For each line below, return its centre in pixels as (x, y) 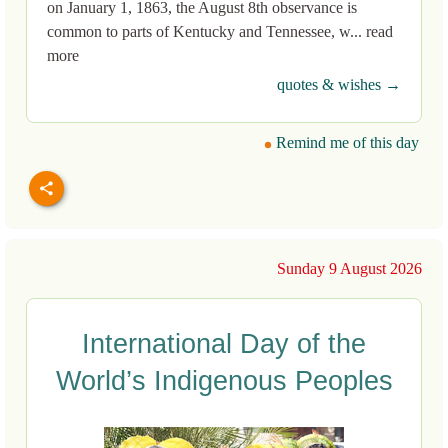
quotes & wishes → (339, 85)
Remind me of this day (345, 143)
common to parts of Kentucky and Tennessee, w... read (220, 32)
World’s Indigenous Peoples (224, 381)
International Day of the (224, 344)
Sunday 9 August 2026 (349, 269)
